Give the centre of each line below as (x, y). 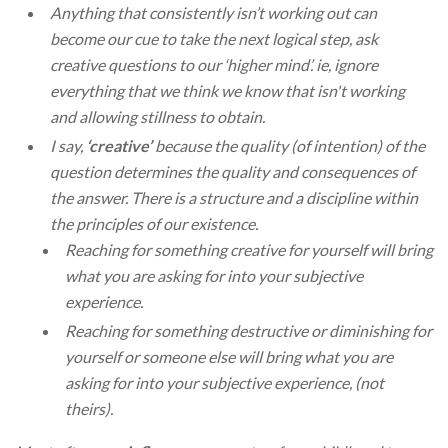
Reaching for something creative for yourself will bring (249, 250)
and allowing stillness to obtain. (157, 117)
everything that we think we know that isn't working (227, 91)
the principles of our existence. (154, 224)
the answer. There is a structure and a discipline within (234, 198)
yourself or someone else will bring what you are (229, 357)
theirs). (89, 409)
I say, (68, 146)
